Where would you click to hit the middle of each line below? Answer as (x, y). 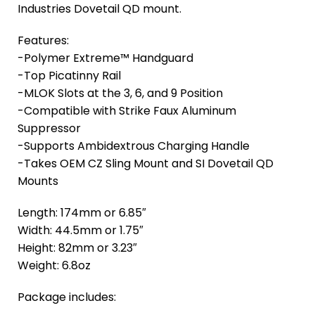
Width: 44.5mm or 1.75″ (81, 230)
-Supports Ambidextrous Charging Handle (134, 146)
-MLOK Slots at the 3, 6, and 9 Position (120, 93)
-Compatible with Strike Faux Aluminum (127, 111)
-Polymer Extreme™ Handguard (105, 58)
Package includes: (67, 297)
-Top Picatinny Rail (69, 76)
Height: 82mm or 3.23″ (77, 248)
